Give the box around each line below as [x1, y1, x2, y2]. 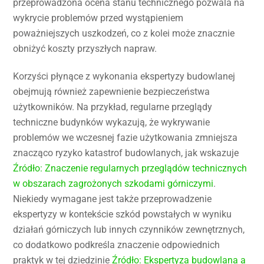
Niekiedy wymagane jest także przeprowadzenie [13, 193, 212, 204]
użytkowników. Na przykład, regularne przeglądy [13, 101, 213, 113]
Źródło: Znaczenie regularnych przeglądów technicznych [13, 162, 247, 174]
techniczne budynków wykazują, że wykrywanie [13, 116, 210, 128]
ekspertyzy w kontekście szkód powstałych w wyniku [13, 208, 232, 220]
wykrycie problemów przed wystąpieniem [13, 12, 184, 24]
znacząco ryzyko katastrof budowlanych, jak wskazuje [13, 147, 239, 159]
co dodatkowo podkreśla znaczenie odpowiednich [13, 239, 220, 250]
